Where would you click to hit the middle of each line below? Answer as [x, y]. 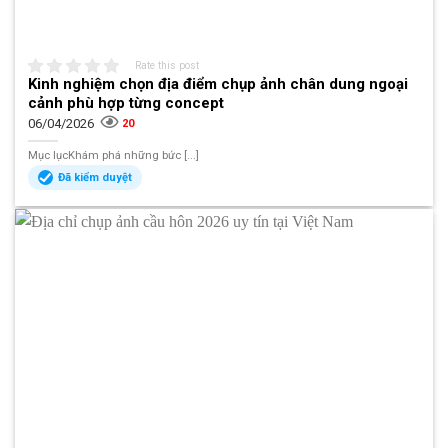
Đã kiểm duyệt [95, 178]
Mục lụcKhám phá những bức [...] [114, 156]
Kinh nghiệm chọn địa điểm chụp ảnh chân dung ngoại [218, 83]
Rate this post [167, 65]
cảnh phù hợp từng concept [126, 102]
